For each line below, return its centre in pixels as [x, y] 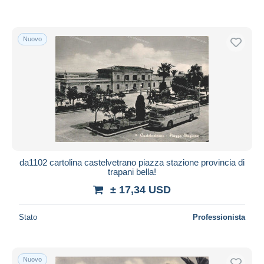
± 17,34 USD [141, 189]
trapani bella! [132, 171]
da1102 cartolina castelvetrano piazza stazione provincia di [132, 162]
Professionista [219, 217]
